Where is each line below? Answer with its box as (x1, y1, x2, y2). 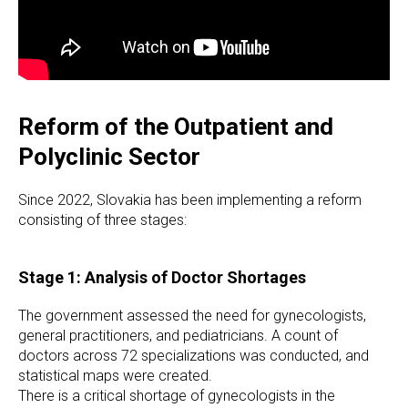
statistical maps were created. (18, 367, 212, 384)
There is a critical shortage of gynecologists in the (18, 387, 335, 404)
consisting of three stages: (18, 211, 187, 229)
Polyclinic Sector (18, 143, 200, 170)
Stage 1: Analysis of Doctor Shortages (18, 268, 306, 287)
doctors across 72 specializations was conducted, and (18, 347, 369, 364)
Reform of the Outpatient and (18, 113, 333, 140)
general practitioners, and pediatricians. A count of (18, 327, 338, 344)
